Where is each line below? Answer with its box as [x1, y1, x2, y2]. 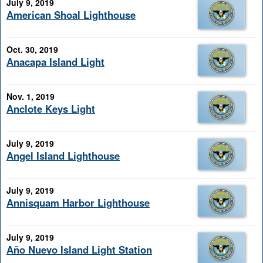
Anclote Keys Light [6, 102, 95, 116]
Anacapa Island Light [6, 55, 104, 69]
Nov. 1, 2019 [6, 90, 55, 103]
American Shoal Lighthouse [6, 8, 136, 22]
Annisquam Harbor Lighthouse [6, 195, 150, 210]
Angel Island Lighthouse [6, 149, 120, 163]
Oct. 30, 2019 [6, 43, 58, 55]
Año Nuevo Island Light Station [6, 242, 152, 257]
